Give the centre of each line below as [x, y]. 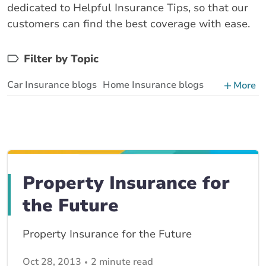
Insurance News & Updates [68, 149]
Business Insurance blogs [64, 106]
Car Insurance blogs [52, 85]
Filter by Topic [61, 59]
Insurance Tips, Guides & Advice [79, 170]
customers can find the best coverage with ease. [129, 24]
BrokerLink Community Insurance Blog [93, 128]
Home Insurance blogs [153, 85]
